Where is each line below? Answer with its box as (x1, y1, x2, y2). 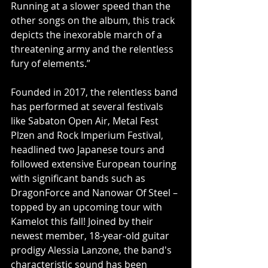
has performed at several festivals (11, 100, 166, 113)
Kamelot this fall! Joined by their (11, 215, 156, 228)
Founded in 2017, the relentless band (11, 86, 180, 99)
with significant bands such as (11, 172, 148, 185)
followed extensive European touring (11, 157, 179, 170)
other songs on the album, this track (11, 14, 177, 27)
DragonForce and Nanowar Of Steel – (11, 186, 180, 199)
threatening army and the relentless (11, 42, 176, 56)
